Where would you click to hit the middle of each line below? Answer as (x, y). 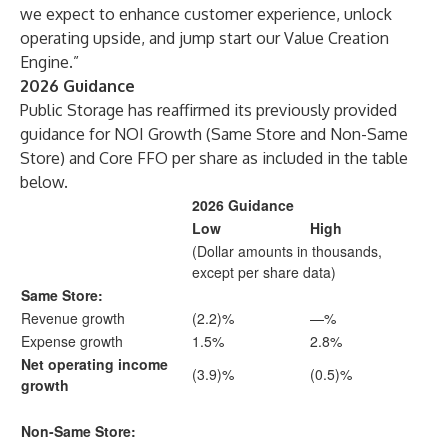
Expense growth (72, 341)
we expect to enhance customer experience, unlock (206, 14)
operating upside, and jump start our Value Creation (204, 38)
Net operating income (94, 364)
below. (44, 182)
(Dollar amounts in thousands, (287, 251)
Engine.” (49, 62)
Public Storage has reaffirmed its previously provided (208, 110)
